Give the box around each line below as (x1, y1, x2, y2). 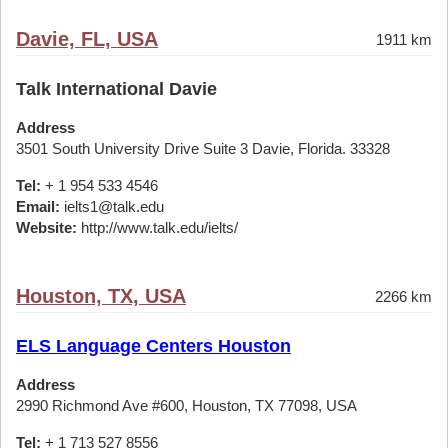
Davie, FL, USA (16, 28, 158, 50)
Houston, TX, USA (16, 285, 186, 307)
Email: (16, 198, 60, 215)
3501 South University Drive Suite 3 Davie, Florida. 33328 (16, 140, 390, 157)
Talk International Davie (16, 79, 217, 99)
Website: (16, 219, 77, 236)
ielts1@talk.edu (60, 198, 164, 215)
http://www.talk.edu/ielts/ (77, 219, 238, 236)
